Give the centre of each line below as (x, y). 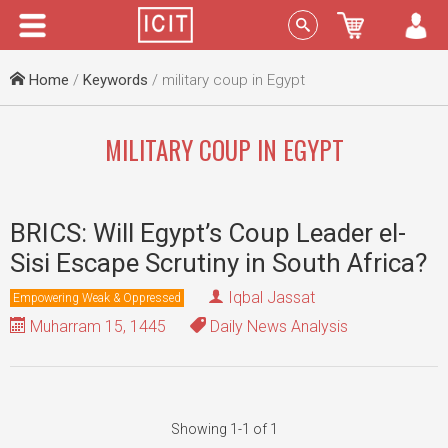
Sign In (372, 25)
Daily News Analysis (277, 326)
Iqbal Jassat (271, 297)
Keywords (115, 80)
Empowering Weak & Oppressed (97, 297)
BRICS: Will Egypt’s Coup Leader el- (208, 233)
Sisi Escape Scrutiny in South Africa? (218, 263)
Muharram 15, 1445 (96, 326)
